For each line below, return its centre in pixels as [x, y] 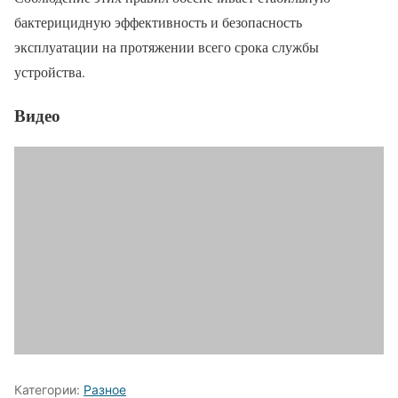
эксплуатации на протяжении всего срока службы [167, 47]
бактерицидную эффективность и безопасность [158, 22]
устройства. [50, 72]
